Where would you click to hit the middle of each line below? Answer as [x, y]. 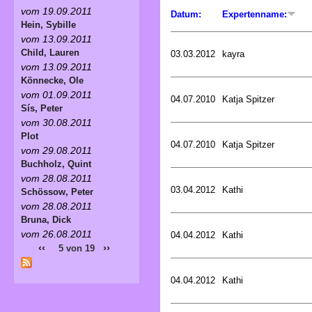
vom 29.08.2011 [56, 150]
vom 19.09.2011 [56, 11]
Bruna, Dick [46, 219]
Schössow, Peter [57, 192]
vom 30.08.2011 [56, 122]
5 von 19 [77, 248]
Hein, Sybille [48, 24]
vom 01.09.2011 [56, 94]
